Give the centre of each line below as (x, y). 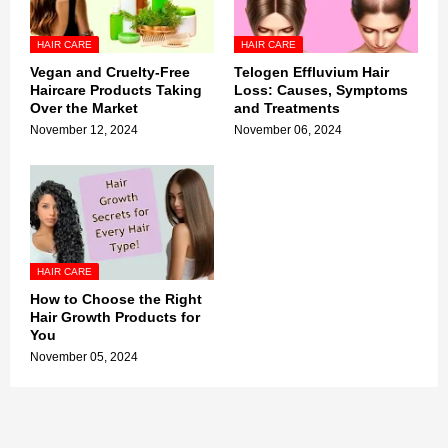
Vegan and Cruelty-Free (110, 71)
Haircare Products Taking (116, 89)
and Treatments (287, 107)
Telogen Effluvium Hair (311, 71)
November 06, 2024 (288, 129)
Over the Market (84, 107)
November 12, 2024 (84, 129)
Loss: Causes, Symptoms (321, 89)
